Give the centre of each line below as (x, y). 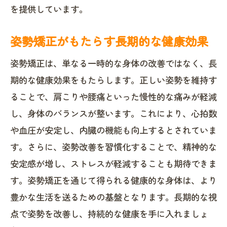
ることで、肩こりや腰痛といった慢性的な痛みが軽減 (113, 97)
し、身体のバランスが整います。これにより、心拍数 (113, 113)
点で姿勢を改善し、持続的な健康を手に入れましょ (109, 214)
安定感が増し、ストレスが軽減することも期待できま (113, 163)
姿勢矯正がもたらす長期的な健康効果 (109, 41)
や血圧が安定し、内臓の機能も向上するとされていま (113, 130)
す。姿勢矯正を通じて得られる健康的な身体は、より (113, 180)
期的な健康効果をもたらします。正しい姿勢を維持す (113, 80)
